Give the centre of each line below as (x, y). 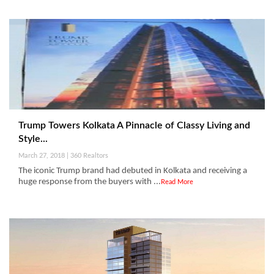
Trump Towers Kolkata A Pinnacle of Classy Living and (134, 126)
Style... (33, 139)
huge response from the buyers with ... (90, 182)
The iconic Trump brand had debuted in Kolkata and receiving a (133, 171)
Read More (177, 182)
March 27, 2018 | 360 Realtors (63, 156)
